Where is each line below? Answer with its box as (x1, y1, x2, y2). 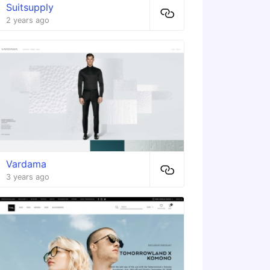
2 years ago (5, 16, 49, 25)
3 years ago (5, 172, 49, 182)
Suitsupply (5, 1, 54, 14)
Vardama (5, 158, 46, 171)
